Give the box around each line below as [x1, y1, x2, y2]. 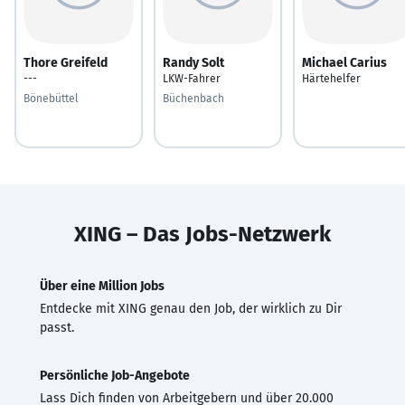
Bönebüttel [24, 91, 79, 105]
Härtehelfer [302, 71, 361, 85]
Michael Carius [302, 54, 387, 71]
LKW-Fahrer [163, 71, 221, 85]
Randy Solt [163, 54, 224, 71]
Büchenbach [163, 91, 224, 105]
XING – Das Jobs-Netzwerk [74, 221, 331, 247]
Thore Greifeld [24, 54, 108, 71]
